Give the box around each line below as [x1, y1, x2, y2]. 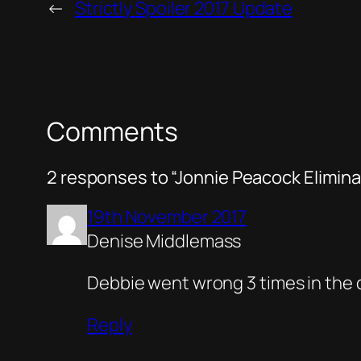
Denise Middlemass [87, 228, 242, 253]
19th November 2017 [87, 204, 247, 229]
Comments [47, 114, 179, 150]
